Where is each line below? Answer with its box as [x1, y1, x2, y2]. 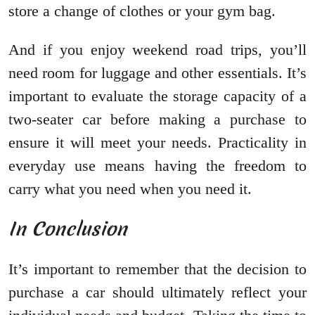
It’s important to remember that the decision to [8, 260, 307, 278]
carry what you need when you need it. [8, 180, 252, 198]
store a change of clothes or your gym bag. [8, 2, 280, 20]
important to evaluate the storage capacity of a [8, 87, 307, 105]
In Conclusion [8, 216, 127, 243]
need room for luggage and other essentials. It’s [8, 64, 307, 82]
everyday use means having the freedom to [8, 157, 307, 175]
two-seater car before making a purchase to [8, 110, 307, 129]
